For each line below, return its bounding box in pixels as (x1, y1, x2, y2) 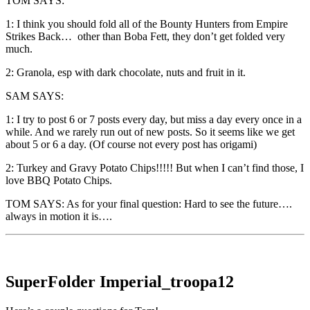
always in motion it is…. (6, 210, 112, 223)
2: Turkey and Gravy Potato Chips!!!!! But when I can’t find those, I (6, 162, 304, 174)
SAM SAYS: (6, 90, 64, 102)
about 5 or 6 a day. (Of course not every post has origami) (6, 138, 257, 151)
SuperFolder (6, 273, 95, 291)
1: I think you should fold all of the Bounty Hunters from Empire (6, 18, 288, 30)
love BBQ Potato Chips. (6, 174, 112, 187)
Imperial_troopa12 (95, 273, 234, 291)
